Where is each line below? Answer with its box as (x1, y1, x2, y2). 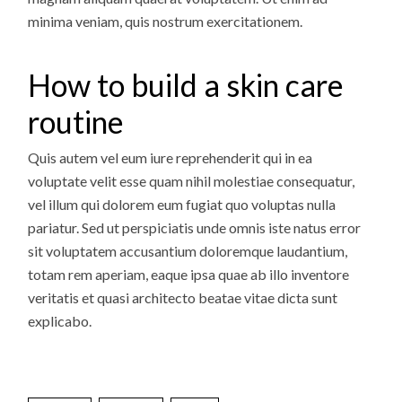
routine (28, 103, 125, 141)
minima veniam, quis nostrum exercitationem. (28, 13, 303, 31)
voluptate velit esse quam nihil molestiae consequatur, (28, 172, 355, 190)
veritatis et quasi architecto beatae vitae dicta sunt (28, 289, 338, 307)
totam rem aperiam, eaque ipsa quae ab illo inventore (28, 266, 350, 284)
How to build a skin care (28, 66, 345, 104)
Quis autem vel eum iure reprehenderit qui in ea (28, 149, 313, 167)
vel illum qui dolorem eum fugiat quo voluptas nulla (28, 196, 336, 214)
